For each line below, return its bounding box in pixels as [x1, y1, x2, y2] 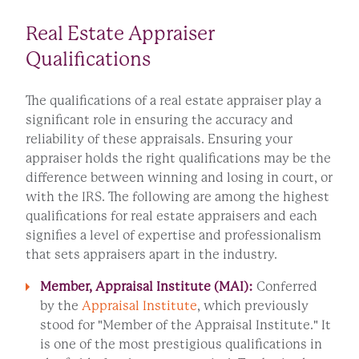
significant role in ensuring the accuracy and [26, 112, 293, 128]
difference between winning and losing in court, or [26, 170, 333, 186]
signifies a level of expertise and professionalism [26, 228, 321, 244]
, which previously [197, 298, 309, 314]
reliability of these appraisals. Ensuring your [26, 131, 292, 147]
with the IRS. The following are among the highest [26, 189, 329, 205]
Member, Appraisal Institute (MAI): [40, 279, 253, 295]
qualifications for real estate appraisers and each [26, 208, 317, 224]
